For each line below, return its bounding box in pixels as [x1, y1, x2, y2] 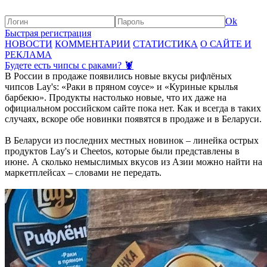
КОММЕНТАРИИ [55, 39, 131, 49]
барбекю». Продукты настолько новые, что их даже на [5, 92, 226, 103]
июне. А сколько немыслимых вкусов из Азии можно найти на [5, 157, 262, 167]
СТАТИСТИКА [133, 39, 198, 49]
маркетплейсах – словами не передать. [5, 167, 162, 178]
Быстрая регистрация [5, 28, 91, 38]
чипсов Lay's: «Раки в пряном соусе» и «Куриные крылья [5, 82, 238, 92]
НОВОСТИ [5, 39, 52, 49]
